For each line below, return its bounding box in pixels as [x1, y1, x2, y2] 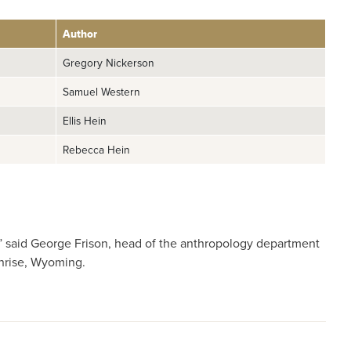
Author [63, 26, 97, 42]
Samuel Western [63, 84, 140, 100]
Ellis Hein [63, 113, 107, 128]
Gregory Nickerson [63, 55, 154, 71]
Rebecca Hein [63, 142, 130, 157]
